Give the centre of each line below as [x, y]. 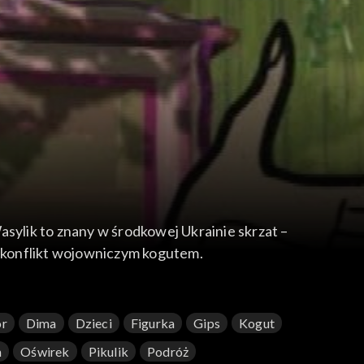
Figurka [153, 323]
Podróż [168, 352]
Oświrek [45, 352]
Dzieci [93, 323]
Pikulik [108, 352]
